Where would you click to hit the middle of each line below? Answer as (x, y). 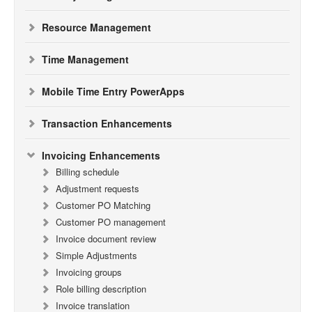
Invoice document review (106, 239)
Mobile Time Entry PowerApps (113, 91)
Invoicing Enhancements (101, 155)
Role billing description (101, 289)
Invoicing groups (89, 272)
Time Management (85, 59)
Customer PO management (111, 222)
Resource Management (96, 27)
